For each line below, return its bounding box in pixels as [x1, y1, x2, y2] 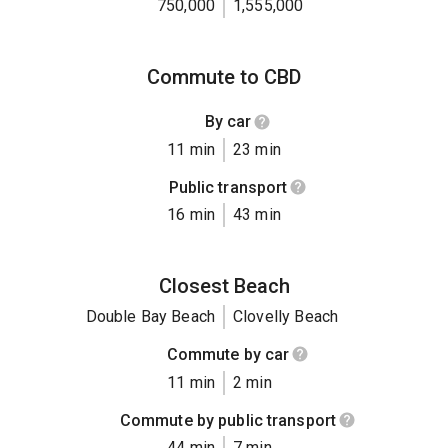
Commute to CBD [147, 65, 301, 90]
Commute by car [166, 345, 290, 365]
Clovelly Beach [233, 307, 339, 327]
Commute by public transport [119, 410, 337, 430]
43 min [233, 205, 281, 225]
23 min [233, 139, 281, 159]
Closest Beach [158, 274, 290, 299]
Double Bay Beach [85, 307, 215, 327]
